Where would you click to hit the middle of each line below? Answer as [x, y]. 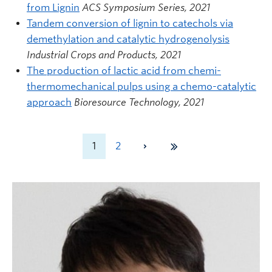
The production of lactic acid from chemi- [124, 70]
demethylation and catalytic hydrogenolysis [128, 39]
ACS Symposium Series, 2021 [146, 7]
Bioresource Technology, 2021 [139, 102]
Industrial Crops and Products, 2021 [104, 55]
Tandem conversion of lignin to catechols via [130, 23]
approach [49, 102]
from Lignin [53, 7]
